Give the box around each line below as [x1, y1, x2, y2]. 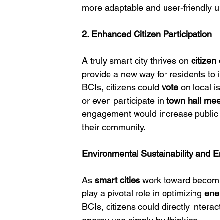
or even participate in [82, 95, 167, 106]
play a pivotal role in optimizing [82, 188, 205, 198]
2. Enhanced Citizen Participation [82, 29, 212, 39]
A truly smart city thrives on [82, 55, 192, 66]
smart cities [95, 175, 140, 185]
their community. [82, 122, 146, 132]
